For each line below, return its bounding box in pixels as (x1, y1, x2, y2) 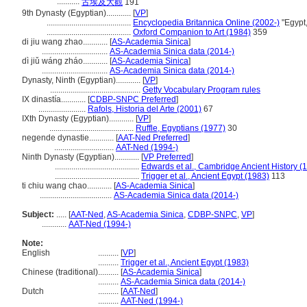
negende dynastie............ (22, 133, 116, 143)
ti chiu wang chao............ (22, 181, 114, 191)
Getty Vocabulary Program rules (143, 85, 260, 95)
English (22, 248, 50, 258)
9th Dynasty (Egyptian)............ (22, 8, 133, 18)
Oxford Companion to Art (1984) (133, 27, 251, 37)
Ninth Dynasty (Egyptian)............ (22, 152, 141, 162)
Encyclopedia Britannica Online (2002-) (133, 18, 280, 27)
